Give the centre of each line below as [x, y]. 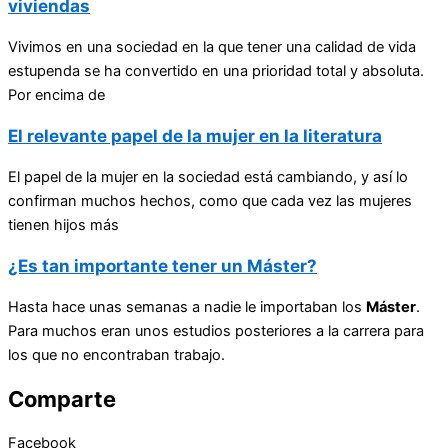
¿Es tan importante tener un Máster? [162, 265]
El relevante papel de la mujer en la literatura [195, 135]
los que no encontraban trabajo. [116, 354]
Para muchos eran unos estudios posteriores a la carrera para [216, 330]
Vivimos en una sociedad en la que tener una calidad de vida [212, 46]
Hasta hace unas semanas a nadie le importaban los [187, 306]
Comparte [62, 399]
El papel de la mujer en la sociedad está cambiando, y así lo [208, 176]
